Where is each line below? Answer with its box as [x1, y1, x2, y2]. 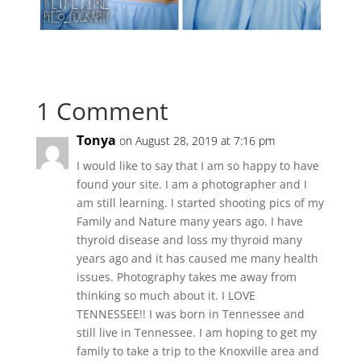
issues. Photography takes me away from [76, 269, 297, 285]
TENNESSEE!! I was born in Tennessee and [76, 306, 305, 322]
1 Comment [35, 94, 168, 128]
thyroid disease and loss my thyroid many [76, 232, 302, 248]
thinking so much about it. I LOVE [76, 288, 255, 304]
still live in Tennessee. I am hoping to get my [76, 325, 317, 341]
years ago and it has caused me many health [76, 251, 318, 267]
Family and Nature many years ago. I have [76, 214, 303, 230]
